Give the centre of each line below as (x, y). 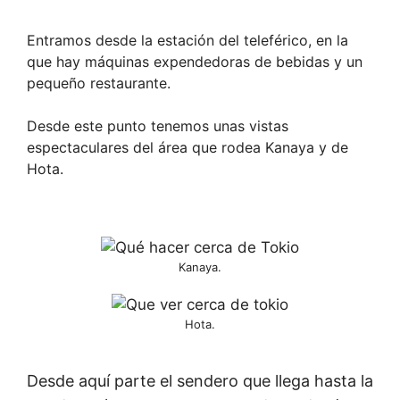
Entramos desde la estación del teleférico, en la (187, 40)
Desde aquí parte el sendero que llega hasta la (200, 380)
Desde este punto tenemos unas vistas (158, 125)
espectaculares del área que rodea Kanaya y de (187, 147)
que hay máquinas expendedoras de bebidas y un (195, 61)
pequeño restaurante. (99, 83)
